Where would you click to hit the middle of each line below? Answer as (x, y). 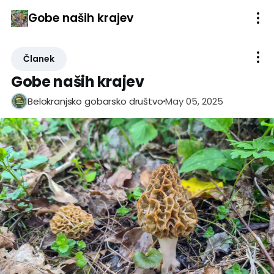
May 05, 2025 (194, 101)
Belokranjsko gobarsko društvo (95, 101)
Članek (39, 59)
